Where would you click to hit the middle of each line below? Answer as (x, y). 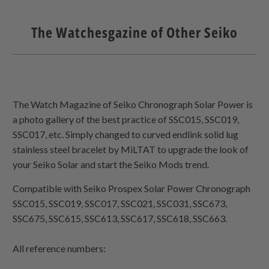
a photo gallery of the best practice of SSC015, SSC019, (126, 119)
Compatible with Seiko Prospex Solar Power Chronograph (132, 188)
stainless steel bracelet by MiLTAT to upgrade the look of (131, 149)
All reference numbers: (59, 248)
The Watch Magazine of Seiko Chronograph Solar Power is (133, 104)
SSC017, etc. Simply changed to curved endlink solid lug (126, 134)
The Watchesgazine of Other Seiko (134, 32)
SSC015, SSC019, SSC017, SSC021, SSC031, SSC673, (120, 203)
